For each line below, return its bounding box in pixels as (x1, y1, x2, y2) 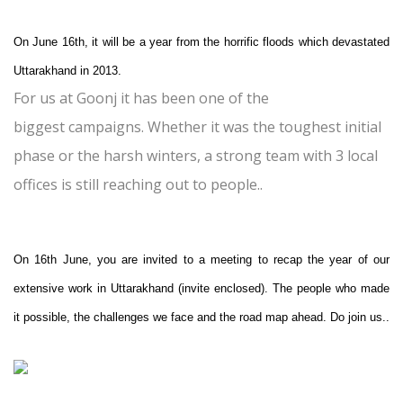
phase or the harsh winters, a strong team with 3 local (13, 146, 378, 166)
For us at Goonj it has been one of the (13, 88, 269, 109)
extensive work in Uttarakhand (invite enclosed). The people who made (13, 282, 390, 296)
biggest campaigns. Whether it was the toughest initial (13, 117, 381, 138)
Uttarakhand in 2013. (13, 64, 121, 78)
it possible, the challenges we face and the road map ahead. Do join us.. (13, 310, 390, 325)
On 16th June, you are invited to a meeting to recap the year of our (13, 253, 390, 267)
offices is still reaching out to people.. (13, 175, 263, 195)
